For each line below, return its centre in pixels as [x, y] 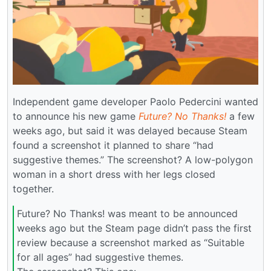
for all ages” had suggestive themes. [100, 257]
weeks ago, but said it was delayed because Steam [130, 130]
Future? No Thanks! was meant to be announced [127, 214]
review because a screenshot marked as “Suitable [131, 243]
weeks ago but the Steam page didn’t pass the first [134, 228]
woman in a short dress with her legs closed [114, 174]
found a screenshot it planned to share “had [113, 145]
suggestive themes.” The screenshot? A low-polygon [133, 159]
